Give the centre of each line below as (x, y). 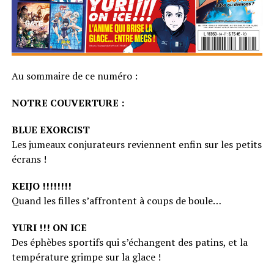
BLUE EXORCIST (50, 130)
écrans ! (29, 159)
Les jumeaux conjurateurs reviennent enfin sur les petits (136, 145)
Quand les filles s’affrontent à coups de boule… (116, 201)
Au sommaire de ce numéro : (74, 76)
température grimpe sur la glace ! (86, 257)
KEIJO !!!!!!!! (41, 186)
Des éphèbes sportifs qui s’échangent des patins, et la (129, 243)
